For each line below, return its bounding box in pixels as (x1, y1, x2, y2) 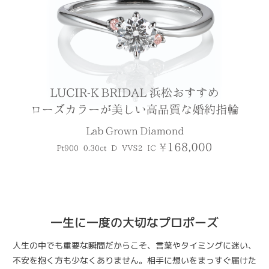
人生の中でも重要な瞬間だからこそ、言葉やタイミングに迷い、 (13, 240, 256, 252)
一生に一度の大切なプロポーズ (50, 214, 219, 231)
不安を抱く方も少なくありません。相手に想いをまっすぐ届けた (13, 255, 256, 267)
